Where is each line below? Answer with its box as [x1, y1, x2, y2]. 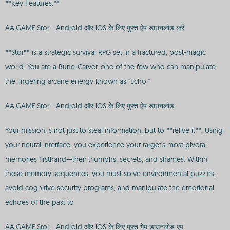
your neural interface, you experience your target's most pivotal [5, 140, 207, 149]
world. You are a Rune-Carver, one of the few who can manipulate [5, 62, 216, 71]
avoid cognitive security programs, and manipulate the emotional [5, 183, 214, 193]
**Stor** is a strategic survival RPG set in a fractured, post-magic [5, 48, 206, 57]
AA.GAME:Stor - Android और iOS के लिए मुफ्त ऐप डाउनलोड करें [5, 23, 184, 32]
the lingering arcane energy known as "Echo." [5, 76, 150, 86]
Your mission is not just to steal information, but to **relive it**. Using [5, 126, 223, 135]
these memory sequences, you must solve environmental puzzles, [5, 169, 216, 178]
